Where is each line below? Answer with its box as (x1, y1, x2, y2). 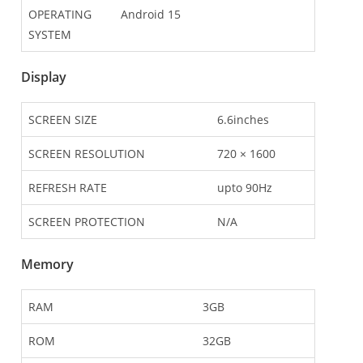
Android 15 (121, 6, 181, 23)
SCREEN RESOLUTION (28, 146, 145, 162)
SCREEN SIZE (28, 112, 97, 128)
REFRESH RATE (28, 180, 107, 196)
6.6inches (217, 112, 269, 128)
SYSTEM (28, 27, 71, 43)
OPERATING (28, 6, 92, 23)
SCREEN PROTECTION (28, 214, 145, 230)
